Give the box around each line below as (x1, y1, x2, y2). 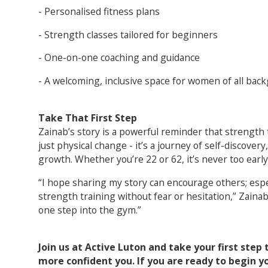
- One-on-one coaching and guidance (38, 51, 200, 65)
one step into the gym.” (38, 203, 141, 217)
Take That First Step (38, 111, 137, 124)
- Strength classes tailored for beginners (38, 28, 218, 41)
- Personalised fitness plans (38, 4, 160, 18)
